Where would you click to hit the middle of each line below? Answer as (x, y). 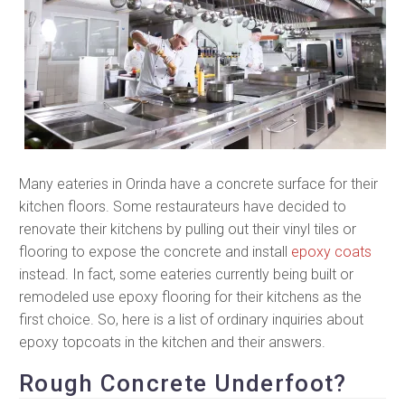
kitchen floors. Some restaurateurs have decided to (183, 206)
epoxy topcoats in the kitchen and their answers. (172, 342)
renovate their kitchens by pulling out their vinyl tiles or (188, 229)
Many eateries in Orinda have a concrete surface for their (198, 184)
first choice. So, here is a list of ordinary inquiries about (191, 319)
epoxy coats (331, 251)
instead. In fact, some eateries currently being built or (186, 274)
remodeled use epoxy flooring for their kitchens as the (190, 297)
